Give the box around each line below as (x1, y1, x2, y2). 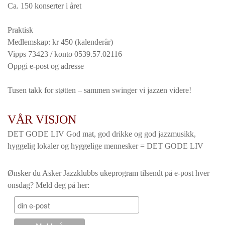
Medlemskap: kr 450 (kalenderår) (8, 38, 113, 46)
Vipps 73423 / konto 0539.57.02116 (8, 50, 122, 58)
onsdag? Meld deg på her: (8, 181, 89, 189)
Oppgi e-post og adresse (8, 62, 84, 70)
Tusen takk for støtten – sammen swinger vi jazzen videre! (8, 86, 191, 94)
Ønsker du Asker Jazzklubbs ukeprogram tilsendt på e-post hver (8, 169, 209, 177)
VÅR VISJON (8, 113, 76, 126)
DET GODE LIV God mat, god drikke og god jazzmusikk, (8, 130, 196, 138)
